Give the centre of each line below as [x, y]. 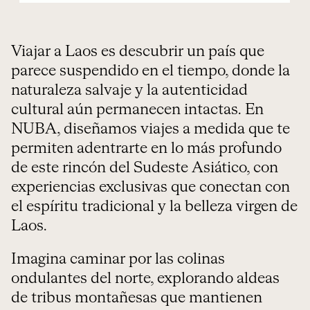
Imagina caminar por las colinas [118, 259]
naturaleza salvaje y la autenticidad [129, 91]
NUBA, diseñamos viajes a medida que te [151, 129]
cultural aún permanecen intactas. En [137, 110]
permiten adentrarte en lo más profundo [146, 149]
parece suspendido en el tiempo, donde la [151, 71]
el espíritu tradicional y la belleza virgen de [154, 207]
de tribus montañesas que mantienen [137, 298]
